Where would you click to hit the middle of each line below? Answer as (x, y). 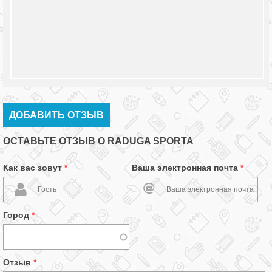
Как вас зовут (34, 168)
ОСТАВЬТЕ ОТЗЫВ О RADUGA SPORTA (98, 141)
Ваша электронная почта (186, 168)
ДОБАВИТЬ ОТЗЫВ (56, 115)
